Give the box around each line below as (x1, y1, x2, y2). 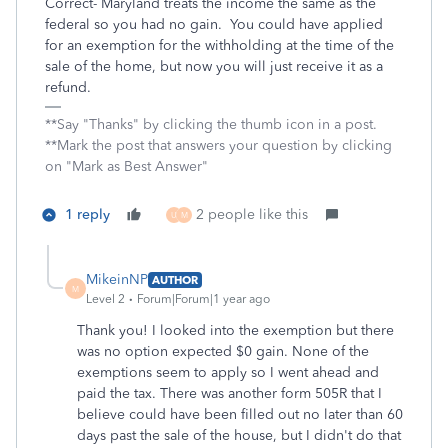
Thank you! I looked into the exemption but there (77, 322, 394, 339)
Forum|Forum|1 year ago (137, 292, 270, 306)
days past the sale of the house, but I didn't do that (77, 427, 401, 444)
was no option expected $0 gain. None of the (77, 343, 369, 360)
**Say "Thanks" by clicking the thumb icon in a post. (45, 116, 377, 133)
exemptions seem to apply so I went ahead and (77, 364, 379, 381)
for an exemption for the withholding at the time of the (45, 37, 394, 54)
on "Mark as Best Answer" (45, 158, 208, 175)
